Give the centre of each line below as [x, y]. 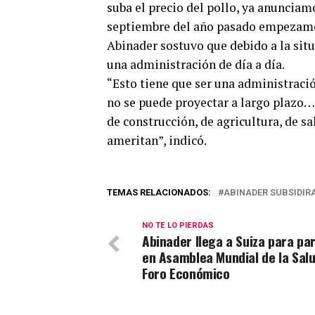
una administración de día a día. [196, 64]
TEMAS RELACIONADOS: [159, 192]
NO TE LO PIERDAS [178, 225]
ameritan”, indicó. [157, 140]
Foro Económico [186, 273]
